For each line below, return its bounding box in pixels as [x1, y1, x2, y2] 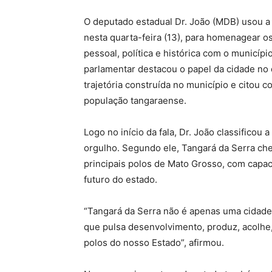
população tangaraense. [84, 95, 186, 107]
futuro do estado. [84, 174, 157, 186]
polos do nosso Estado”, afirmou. [84, 237, 224, 249]
